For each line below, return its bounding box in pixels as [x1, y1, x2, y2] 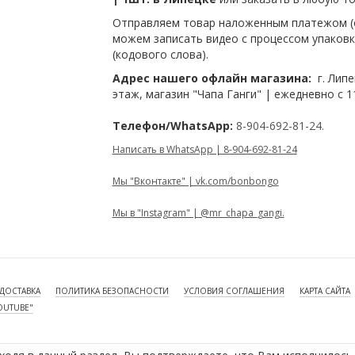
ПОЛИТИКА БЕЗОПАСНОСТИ [55, 284, 169, 296]
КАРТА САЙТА [299, 284, 350, 296]
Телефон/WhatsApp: [112, 117, 233, 133]
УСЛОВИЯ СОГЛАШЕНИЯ [183, 284, 284, 296]
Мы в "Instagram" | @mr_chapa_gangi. [112, 205, 284, 219]
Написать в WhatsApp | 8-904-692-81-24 [112, 142, 297, 156]
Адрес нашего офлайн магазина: [112, 70, 315, 86]
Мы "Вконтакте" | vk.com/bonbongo [112, 174, 279, 188]
